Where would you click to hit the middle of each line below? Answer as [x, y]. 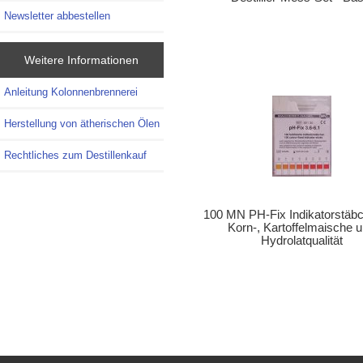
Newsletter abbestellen [57, 15]
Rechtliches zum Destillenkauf [75, 156]
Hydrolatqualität [301, 240]
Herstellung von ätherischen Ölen [82, 124]
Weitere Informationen [82, 60]
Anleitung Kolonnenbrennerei [71, 92]
